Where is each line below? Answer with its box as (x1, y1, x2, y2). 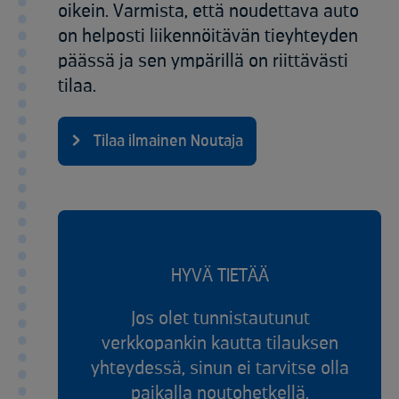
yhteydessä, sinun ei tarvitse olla (90, 359, 349, 379)
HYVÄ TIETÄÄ (170, 266, 269, 286)
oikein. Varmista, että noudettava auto (58, 2, 359, 21)
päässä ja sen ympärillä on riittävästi (58, 52, 348, 71)
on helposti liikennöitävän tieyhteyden (58, 27, 358, 46)
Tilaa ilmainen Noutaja (94, 133, 243, 150)
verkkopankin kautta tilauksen (101, 334, 338, 354)
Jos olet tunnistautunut (129, 309, 310, 329)
